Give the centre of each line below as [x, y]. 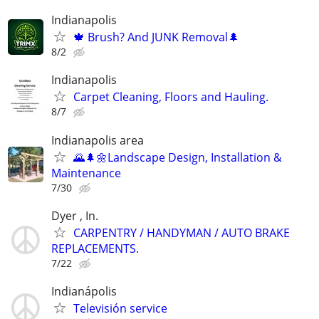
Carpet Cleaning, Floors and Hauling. [171, 97]
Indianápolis [84, 291]
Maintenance [86, 173]
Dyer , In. [75, 215]
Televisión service [120, 308]
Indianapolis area [98, 140]
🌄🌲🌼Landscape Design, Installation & [178, 157]
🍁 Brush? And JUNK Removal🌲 [156, 37]
